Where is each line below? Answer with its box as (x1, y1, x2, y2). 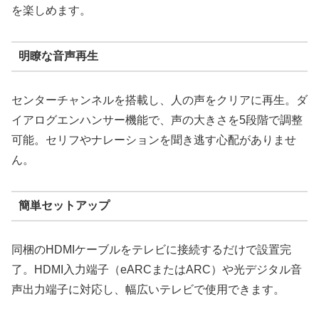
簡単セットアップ (18, 199, 110, 212)
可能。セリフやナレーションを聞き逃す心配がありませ (11, 133, 296, 146)
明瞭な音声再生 (18, 50, 98, 63)
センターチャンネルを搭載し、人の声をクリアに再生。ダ (11, 93, 308, 106)
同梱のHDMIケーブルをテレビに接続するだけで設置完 (11, 243, 291, 256)
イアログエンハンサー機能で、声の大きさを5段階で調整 (11, 113, 303, 126)
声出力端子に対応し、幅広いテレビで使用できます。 (11, 283, 285, 296)
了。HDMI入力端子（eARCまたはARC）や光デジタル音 (11, 263, 302, 276)
